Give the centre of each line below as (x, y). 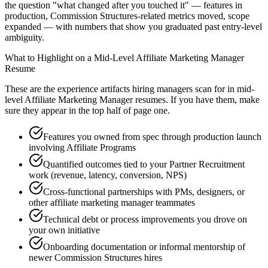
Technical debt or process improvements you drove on (145, 220)
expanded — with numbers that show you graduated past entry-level (133, 27)
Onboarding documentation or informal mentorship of (144, 247)
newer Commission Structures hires (95, 258)
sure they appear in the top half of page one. (87, 111)
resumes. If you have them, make (196, 100)
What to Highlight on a (49, 58)
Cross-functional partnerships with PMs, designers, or (144, 192)
